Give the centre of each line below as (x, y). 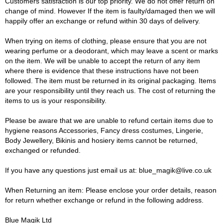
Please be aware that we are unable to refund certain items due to (109, 120)
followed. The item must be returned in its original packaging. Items (111, 81)
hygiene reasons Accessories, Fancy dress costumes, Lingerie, (104, 130)
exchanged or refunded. (43, 150)
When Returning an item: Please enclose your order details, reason (111, 190)
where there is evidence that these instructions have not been (102, 71)
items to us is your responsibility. (56, 101)
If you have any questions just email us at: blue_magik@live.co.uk (108, 170)
